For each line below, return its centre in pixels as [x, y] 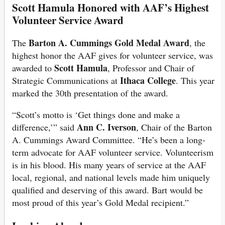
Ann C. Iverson [106, 127]
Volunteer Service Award [68, 20]
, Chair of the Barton [174, 127]
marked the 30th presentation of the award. [90, 93]
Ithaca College [148, 80]
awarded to [33, 68]
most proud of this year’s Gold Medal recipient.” [100, 202]
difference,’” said [44, 127]
